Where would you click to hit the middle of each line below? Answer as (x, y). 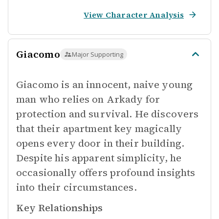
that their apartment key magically (99, 129)
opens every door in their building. (100, 143)
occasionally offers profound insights (106, 173)
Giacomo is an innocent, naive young (105, 85)
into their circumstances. (77, 187)
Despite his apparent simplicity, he (99, 158)
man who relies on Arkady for (88, 99)
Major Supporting (97, 54)
